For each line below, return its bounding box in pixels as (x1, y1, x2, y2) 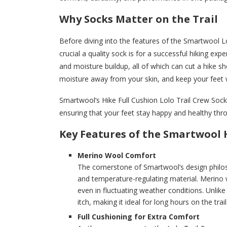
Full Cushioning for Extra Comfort (78, 212, 200, 222)
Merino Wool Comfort (78, 150, 156, 161)
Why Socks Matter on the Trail (59, 12, 218, 26)
